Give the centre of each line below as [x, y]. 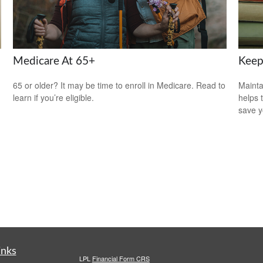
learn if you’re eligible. [54, 97]
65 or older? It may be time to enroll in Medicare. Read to [119, 85]
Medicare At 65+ [54, 61]
